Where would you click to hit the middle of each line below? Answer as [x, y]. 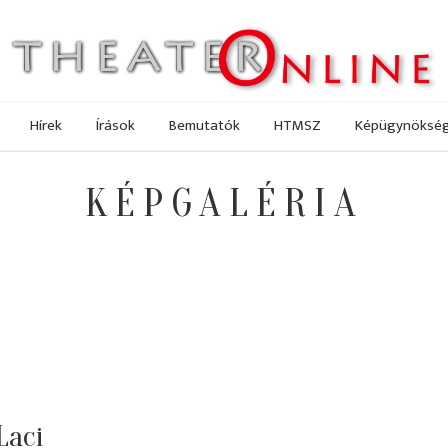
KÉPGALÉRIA [224, 204]
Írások [115, 125]
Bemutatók [204, 125]
